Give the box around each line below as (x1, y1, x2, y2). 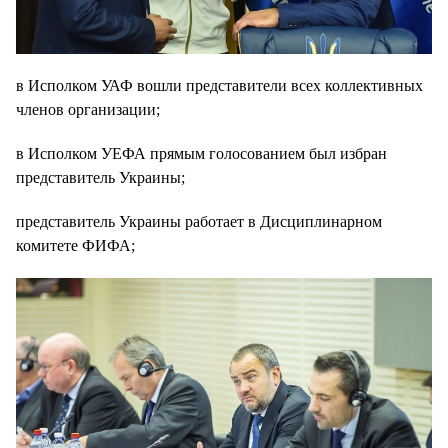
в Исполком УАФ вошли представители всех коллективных (16, 77, 423, 95)
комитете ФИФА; (16, 237, 135, 255)
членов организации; (16, 101, 160, 119)
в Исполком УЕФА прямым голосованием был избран (16, 145, 387, 163)
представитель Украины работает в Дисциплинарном (16, 213, 382, 231)
